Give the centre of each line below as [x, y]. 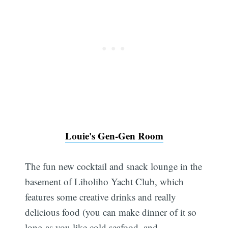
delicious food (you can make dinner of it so [111, 212]
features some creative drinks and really [101, 197]
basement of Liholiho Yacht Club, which [105, 182]
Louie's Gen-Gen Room [114, 136]
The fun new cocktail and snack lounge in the [114, 166]
